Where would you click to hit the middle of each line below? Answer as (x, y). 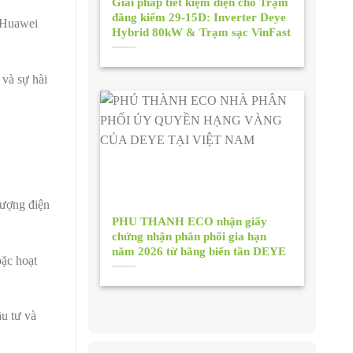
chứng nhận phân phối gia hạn (190, 237)
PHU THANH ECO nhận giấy (190, 222)
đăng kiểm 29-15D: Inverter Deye (199, 17)
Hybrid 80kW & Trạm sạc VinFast (202, 32)
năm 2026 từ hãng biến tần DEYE (199, 252)
